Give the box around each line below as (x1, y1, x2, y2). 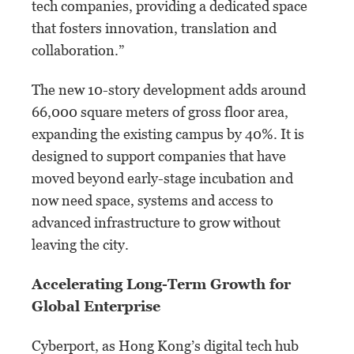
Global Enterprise (32, 297, 160, 314)
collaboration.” (32, 41, 124, 58)
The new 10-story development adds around (32, 81, 306, 98)
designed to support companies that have (32, 147, 286, 164)
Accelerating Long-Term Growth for (32, 275, 291, 292)
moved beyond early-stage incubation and (32, 169, 293, 186)
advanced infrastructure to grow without (32, 213, 281, 231)
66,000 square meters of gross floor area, (32, 103, 288, 120)
